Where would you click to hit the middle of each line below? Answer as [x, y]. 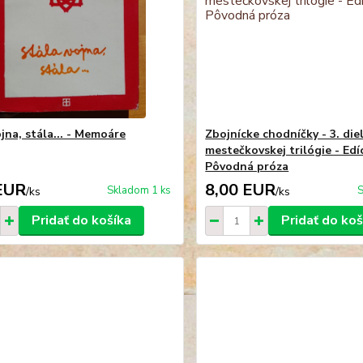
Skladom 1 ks [139, 191]
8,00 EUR [241, 190]
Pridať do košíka [81, 221]
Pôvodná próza [247, 167]
